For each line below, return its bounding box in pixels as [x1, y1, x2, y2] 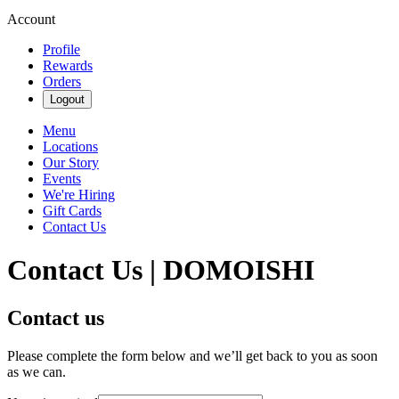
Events [43, 171, 81, 186]
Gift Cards [43, 203, 102, 218]
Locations [43, 139, 98, 154]
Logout [50, 93, 85, 106]
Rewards [43, 58, 93, 73]
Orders [43, 74, 81, 89]
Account [7, 12, 55, 27]
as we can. [7, 363, 66, 379]
